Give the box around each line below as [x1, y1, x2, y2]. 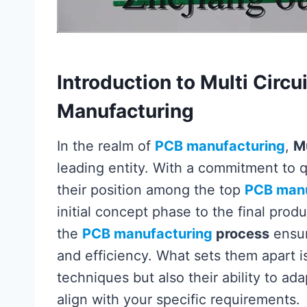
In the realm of [57, 138, 155, 154]
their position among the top [57, 182, 245, 198]
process [212, 225, 269, 242]
